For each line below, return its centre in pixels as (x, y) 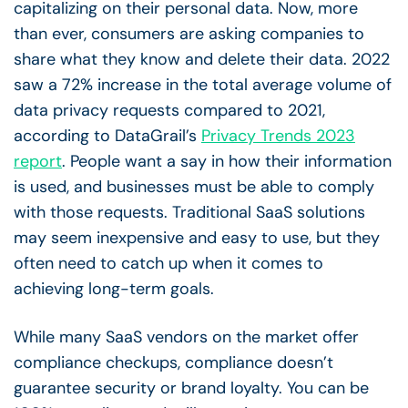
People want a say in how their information (231, 161)
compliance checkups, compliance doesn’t (173, 363)
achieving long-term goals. (116, 288)
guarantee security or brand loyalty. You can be (191, 388)
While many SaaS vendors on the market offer (186, 337)
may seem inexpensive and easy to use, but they (197, 237)
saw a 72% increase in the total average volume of (203, 84)
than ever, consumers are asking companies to (189, 33)
